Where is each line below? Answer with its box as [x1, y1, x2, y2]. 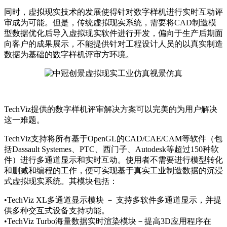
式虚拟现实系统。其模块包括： [4, 177, 118, 186]
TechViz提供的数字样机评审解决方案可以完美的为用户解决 [4, 105, 217, 114]
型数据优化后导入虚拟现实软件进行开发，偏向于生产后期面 [4, 29, 223, 38]
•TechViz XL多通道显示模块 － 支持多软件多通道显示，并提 [4, 196, 221, 205]
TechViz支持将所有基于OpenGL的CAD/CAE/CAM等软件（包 [4, 134, 222, 143]
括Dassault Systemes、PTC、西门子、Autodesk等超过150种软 [4, 145, 219, 154]
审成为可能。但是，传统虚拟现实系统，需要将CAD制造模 [4, 18, 216, 27]
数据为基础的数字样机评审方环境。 [4, 50, 134, 59]
